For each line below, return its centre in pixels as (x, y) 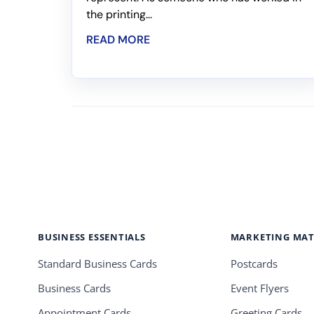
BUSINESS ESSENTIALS (92, 237)
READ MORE (118, 40)
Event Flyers (259, 289)
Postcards (254, 264)
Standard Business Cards (97, 264)
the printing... (119, 15)
